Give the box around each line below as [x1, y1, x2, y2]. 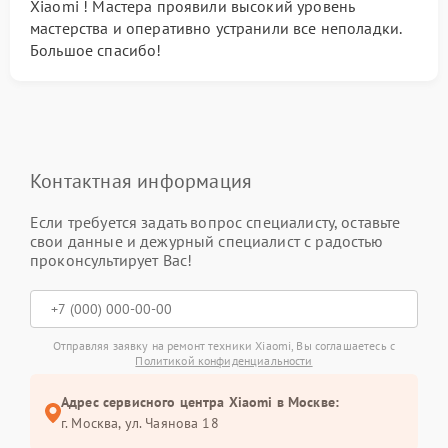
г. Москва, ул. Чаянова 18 [61, 414, 219, 432]
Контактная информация [30, 168, 253, 194]
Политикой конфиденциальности [135, 353, 313, 368]
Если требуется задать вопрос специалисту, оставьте [30, 212, 401, 232]
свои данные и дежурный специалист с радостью [30, 231, 384, 251]
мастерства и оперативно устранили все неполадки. [30, 18, 402, 38]
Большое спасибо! [30, 40, 162, 60]
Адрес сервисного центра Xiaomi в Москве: [61, 393, 339, 411]
